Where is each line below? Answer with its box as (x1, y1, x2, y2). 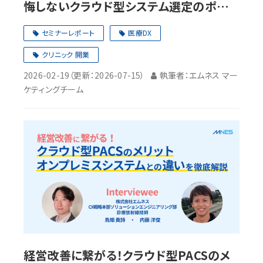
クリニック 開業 (42, 49, 90, 59)
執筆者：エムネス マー (159, 69, 238, 81)
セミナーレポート (42, 27, 95, 38)
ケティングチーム (23, 83, 83, 95)
